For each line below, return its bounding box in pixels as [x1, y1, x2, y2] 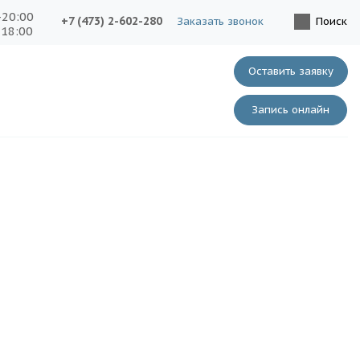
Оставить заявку [248, 64, 333, 78]
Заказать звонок [177, 14, 264, 28]
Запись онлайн [248, 103, 333, 117]
